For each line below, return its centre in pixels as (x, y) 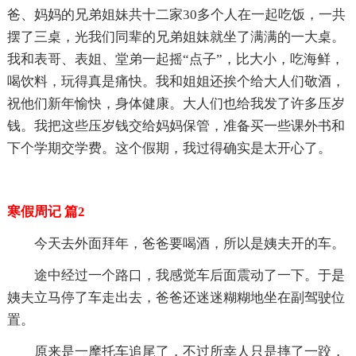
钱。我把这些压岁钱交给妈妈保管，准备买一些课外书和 (176, 126)
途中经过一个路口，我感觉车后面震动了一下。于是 (189, 275)
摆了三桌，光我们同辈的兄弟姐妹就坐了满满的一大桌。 (176, 37)
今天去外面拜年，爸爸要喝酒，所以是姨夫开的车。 (189, 243)
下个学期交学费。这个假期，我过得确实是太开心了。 (169, 148)
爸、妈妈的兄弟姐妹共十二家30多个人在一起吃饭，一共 (176, 14)
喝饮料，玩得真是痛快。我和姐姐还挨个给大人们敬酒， (176, 81)
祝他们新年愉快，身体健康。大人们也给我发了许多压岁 (176, 103)
